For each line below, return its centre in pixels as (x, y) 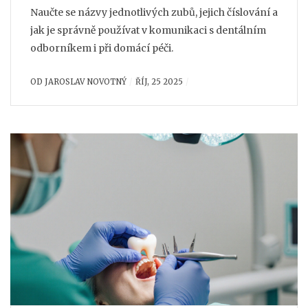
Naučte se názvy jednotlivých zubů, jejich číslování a (154, 12)
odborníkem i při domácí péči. (102, 48)
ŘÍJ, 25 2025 (159, 82)
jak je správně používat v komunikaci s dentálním (148, 30)
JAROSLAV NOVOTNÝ (86, 82)
